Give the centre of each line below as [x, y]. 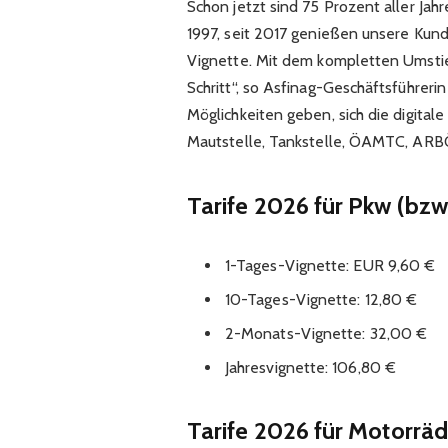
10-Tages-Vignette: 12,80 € [321, 299]
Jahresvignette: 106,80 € [310, 367]
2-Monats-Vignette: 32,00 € [326, 333]
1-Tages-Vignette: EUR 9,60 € [330, 265]
